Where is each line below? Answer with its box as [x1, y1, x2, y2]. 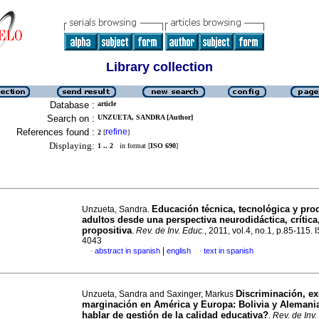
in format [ [113, 142, 150, 150]
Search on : [47, 113, 95, 124]
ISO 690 [150, 142, 176, 150]
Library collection [106, 60, 213, 74]
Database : [50, 100, 95, 110]
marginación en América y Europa [82, 299, 233, 310]
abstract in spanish [95, 246, 160, 255]
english [167, 246, 191, 255]
